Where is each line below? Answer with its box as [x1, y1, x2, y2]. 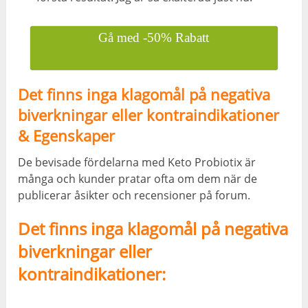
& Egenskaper [18, 125, 115, 146]
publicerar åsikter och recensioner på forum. [18, 188, 251, 203]
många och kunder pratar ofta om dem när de [18, 171, 258, 187]
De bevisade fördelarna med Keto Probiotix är [18, 155, 256, 170]
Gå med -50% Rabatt [98, 30, 210, 45]
